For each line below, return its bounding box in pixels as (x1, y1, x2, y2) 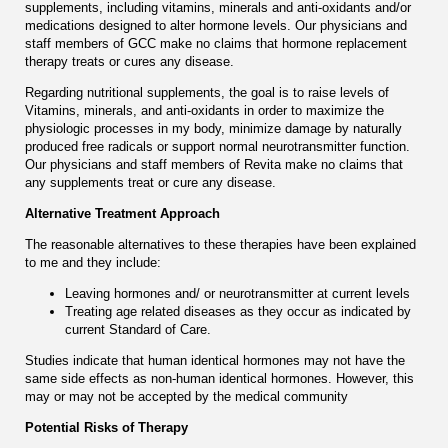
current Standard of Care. (65, 321, 211, 337)
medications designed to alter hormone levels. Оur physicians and (25, 17, 407, 33)
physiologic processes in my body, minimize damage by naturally (25, 120, 402, 136)
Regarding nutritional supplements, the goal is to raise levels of (25, 84, 389, 100)
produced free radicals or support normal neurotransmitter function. (25, 138, 410, 154)
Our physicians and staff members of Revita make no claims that (25, 156, 403, 172)
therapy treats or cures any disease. (25, 53, 234, 69)
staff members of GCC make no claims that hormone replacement (25, 35, 407, 51)
